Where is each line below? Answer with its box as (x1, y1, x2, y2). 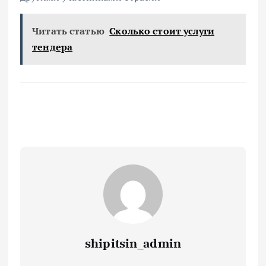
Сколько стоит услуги (109, 24, 215, 37)
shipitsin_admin (84, 235, 182, 251)
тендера (32, 40, 73, 53)
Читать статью (32, 24, 104, 37)
